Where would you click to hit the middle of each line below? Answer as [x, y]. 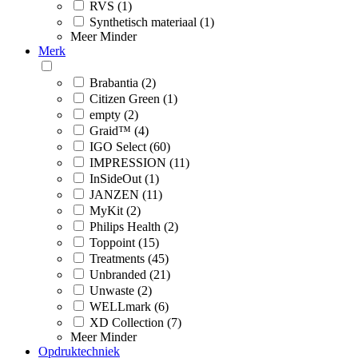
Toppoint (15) [124, 242]
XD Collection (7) [135, 322]
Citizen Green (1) [133, 98]
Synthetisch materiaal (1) [152, 22]
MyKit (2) [115, 210]
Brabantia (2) [123, 82]
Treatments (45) [129, 258]
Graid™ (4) [119, 130]
